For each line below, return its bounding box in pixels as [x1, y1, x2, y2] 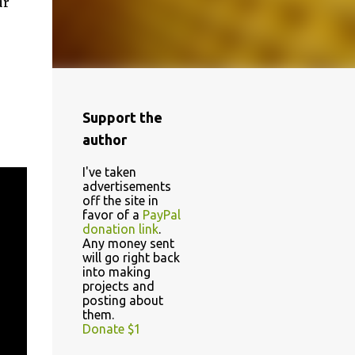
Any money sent [82, 236, 174, 250]
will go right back [82, 250, 180, 265]
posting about [82, 293, 163, 307]
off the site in [82, 193, 158, 208]
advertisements [82, 179, 171, 193]
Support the [82, 109, 162, 125]
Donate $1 [82, 322, 141, 336]
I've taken [82, 165, 136, 179]
